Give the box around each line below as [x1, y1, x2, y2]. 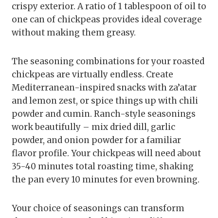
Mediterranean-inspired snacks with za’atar [12, 82, 197, 93]
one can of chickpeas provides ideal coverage [12, 14, 202, 25]
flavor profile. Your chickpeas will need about [12, 147, 201, 159]
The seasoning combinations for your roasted [12, 55, 204, 67]
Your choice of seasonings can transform [12, 202, 184, 214]
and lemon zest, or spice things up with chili [12, 95, 198, 106]
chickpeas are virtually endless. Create [12, 69, 173, 80]
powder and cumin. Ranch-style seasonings [12, 108, 196, 119]
